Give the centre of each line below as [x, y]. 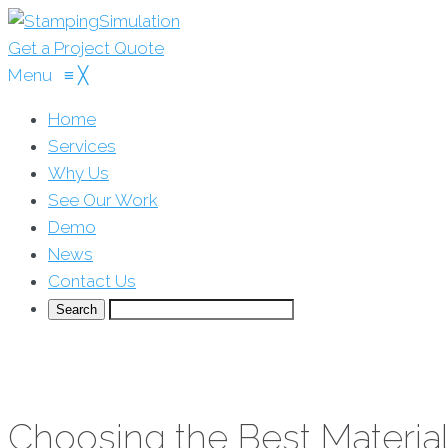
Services [82, 146]
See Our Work [103, 200]
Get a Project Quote [86, 48]
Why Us [78, 173]
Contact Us [92, 281]
